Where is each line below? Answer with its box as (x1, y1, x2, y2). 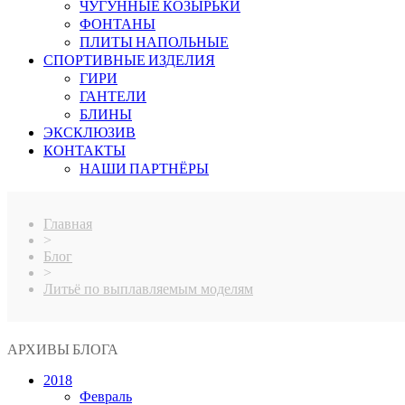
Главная (43, 216, 92, 231)
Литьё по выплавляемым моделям (43, 281, 253, 297)
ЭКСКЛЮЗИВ (43, 123, 136, 141)
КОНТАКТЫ (43, 141, 126, 159)
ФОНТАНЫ (80, 14, 155, 33)
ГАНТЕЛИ (80, 87, 146, 105)
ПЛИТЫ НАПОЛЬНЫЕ (80, 33, 229, 51)
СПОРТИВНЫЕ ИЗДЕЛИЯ (43, 51, 215, 69)
